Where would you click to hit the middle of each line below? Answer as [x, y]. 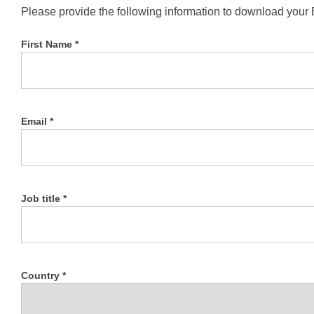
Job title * [44, 198]
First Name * [50, 44]
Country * [43, 275]
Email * [37, 121]
